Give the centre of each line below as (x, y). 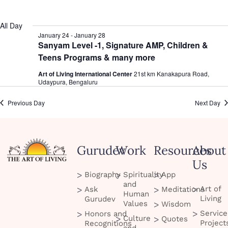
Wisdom (176, 204)
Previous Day (26, 103)
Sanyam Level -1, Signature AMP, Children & (123, 45)
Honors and (106, 214)
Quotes (175, 219)
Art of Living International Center (86, 74)
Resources (183, 151)
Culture (137, 219)
